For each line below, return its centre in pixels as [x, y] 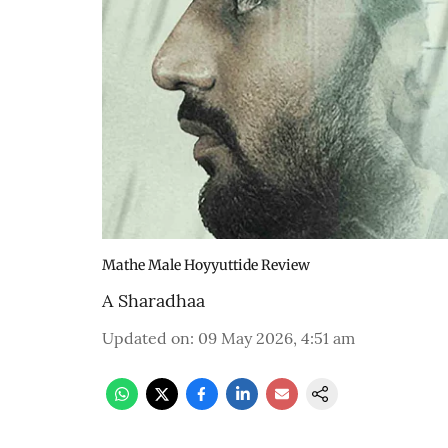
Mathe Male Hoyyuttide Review [206, 265]
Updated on [146, 338]
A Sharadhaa [153, 300]
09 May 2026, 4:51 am [276, 338]
